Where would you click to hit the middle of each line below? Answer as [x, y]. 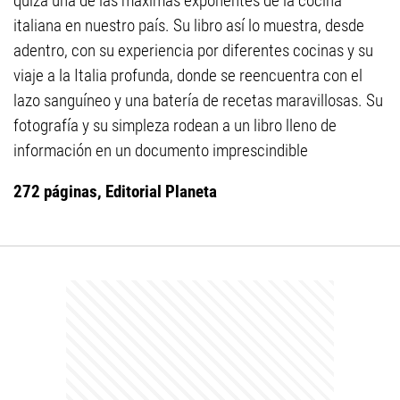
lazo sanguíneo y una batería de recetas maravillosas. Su [198, 101]
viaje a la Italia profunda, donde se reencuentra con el [188, 76]
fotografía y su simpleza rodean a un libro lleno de [175, 126]
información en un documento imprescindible [161, 151]
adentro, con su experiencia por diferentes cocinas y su [193, 51]
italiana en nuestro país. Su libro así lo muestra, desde [189, 26]
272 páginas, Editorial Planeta [115, 192]
